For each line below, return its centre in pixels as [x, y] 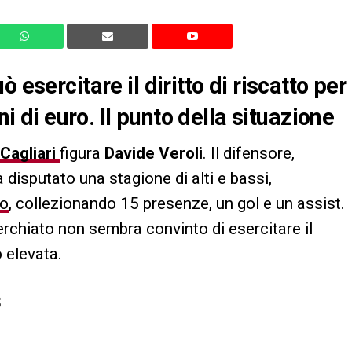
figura [82, 154]
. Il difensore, [249, 154]
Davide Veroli [154, 154]
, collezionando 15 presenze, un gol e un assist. [177, 204]
